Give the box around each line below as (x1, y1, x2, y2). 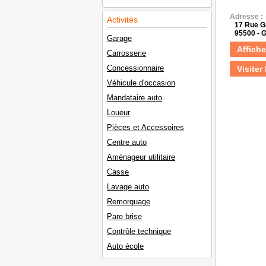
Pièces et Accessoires (107, 123, 184, 132)
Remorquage (107, 197, 150, 206)
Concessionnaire (107, 64, 164, 72)
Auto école (107, 242, 144, 251)
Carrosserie (107, 49, 146, 58)
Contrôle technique (107, 227, 171, 236)
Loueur (107, 108, 130, 117)
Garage (107, 34, 132, 43)
